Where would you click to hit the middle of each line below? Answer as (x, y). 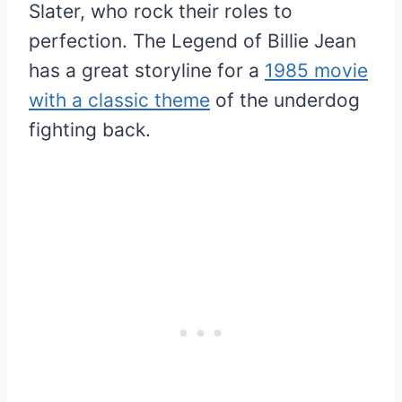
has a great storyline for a (147, 71)
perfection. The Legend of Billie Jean (192, 41)
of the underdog (285, 100)
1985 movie (316, 71)
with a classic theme (119, 100)
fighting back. (90, 130)
